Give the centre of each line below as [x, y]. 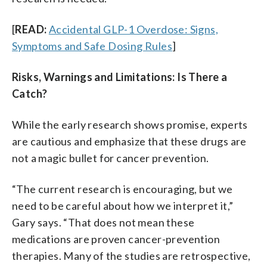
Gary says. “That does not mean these [103, 222]
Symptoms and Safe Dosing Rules [92, 46]
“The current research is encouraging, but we [122, 189]
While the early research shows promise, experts [130, 124]
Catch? [30, 93]
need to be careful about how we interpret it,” [123, 205]
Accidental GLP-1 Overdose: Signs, [133, 29]
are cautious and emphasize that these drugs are [129, 141]
